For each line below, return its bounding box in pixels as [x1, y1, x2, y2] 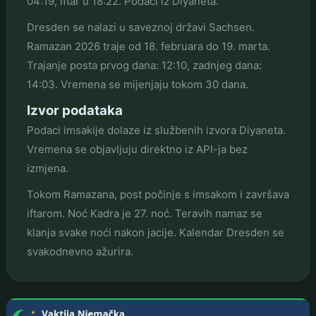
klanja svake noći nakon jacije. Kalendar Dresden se [26, 225, 284, 239]
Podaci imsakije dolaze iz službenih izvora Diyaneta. [26, 123, 286, 137]
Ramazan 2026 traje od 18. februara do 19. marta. [26, 39, 270, 53]
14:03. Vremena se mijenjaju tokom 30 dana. [26, 77, 248, 91]
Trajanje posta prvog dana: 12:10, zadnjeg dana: [26, 58, 262, 72]
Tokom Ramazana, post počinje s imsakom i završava [26, 187, 289, 201]
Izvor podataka [26, 102, 123, 119]
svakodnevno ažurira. [26, 244, 133, 258]
